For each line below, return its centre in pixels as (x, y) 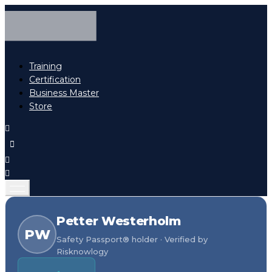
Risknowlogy (82, 252)
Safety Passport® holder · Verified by (132, 240)
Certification (55, 80)
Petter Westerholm (119, 221)
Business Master (64, 93)
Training (46, 66)
